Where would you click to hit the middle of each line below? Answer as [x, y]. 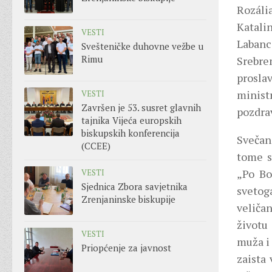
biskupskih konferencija [131, 133]
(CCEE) [96, 146]
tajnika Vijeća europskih [131, 121]
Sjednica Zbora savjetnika [134, 187]
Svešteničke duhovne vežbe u [142, 46]
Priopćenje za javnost [126, 248]
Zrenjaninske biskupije [128, 199]
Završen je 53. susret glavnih [141, 108]
